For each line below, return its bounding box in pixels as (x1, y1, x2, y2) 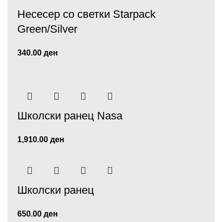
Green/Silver (17, 23, 77, 35)
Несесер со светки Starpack (17, 8, 156, 20)
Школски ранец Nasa (17, 110, 122, 122)
